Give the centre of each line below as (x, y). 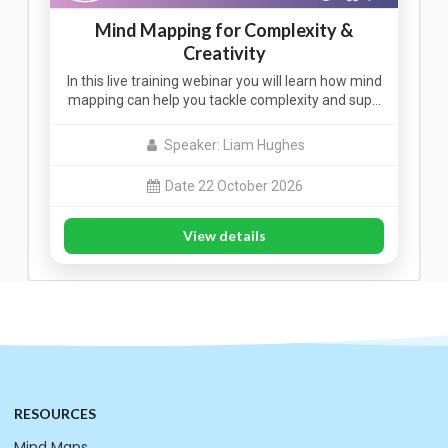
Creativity (224, 53)
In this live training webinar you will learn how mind (224, 81)
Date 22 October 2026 (234, 185)
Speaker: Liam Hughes (234, 144)
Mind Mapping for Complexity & (224, 30)
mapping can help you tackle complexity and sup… (224, 100)
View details (224, 235)
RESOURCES (55, 414)
